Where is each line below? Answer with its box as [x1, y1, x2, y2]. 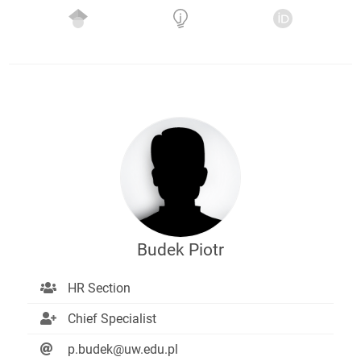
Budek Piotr [137, 240, 224, 260]
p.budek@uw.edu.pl [67, 342, 178, 358]
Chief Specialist [67, 311, 156, 327]
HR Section [67, 280, 131, 297]
